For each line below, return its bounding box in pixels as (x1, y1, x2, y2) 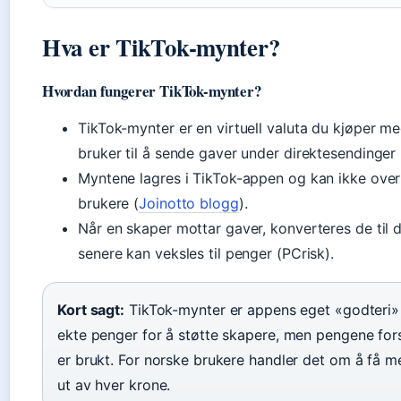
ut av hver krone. (57, 376, 171, 394)
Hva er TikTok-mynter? (42, 30, 280, 64)
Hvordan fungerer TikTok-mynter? (42, 80, 261, 102)
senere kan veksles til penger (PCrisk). (78, 244, 335, 262)
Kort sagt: (57, 301, 124, 319)
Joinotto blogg (139, 194, 239, 212)
